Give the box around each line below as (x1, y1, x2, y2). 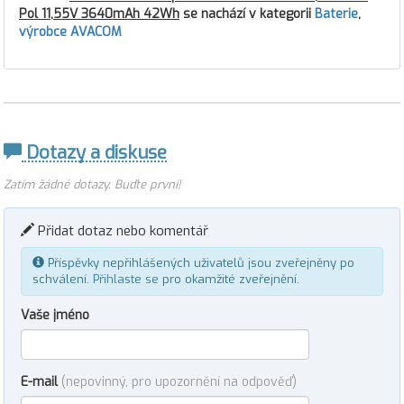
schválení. (32, 271, 93, 287)
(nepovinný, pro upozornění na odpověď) (61, 373, 297, 390)
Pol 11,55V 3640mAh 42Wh (19, 5, 179, 23)
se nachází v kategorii (179, 5, 315, 23)
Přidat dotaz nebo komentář (34, 222, 208, 240)
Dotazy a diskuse (22, 141, 167, 165)
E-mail (21, 373, 61, 390)
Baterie (315, 5, 358, 23)
